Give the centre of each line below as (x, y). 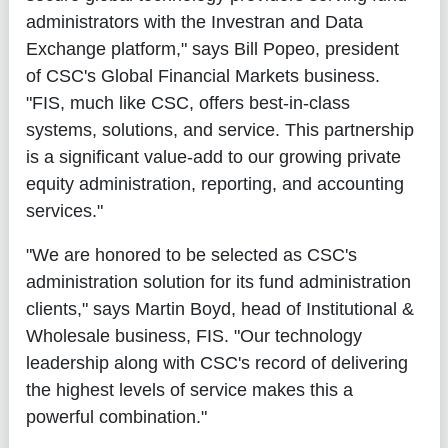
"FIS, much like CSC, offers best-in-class (187, 102)
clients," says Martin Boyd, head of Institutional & (219, 308)
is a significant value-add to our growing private (213, 156)
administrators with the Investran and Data (194, 21)
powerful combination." (116, 416)
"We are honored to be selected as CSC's (191, 254)
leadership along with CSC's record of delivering (216, 362)
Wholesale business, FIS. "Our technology (193, 335)
